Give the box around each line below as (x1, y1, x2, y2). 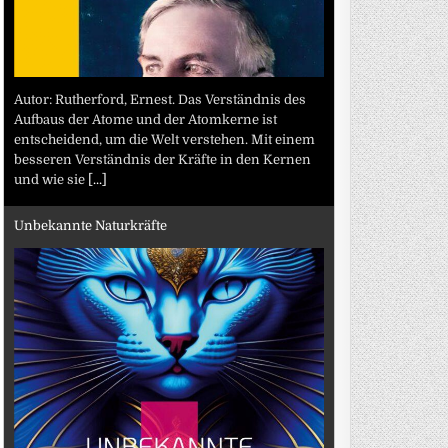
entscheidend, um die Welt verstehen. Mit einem (14, 131, 316, 147)
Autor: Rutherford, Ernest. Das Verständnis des (14, 91, 307, 107)
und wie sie (14, 171, 89, 187)
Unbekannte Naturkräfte (14, 218, 168, 233)
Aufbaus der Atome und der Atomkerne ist (14, 111, 278, 127)
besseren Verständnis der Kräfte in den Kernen (14, 151, 312, 167)
